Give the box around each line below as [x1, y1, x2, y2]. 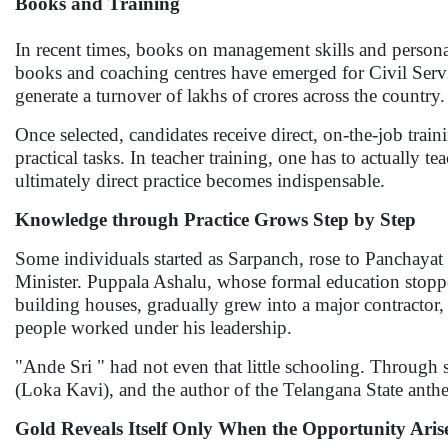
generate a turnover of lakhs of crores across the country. [15, 85, 445, 106]
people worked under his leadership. [15, 317, 292, 338]
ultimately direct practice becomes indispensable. [15, 170, 385, 191]
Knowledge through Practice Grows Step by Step [15, 209, 416, 230]
